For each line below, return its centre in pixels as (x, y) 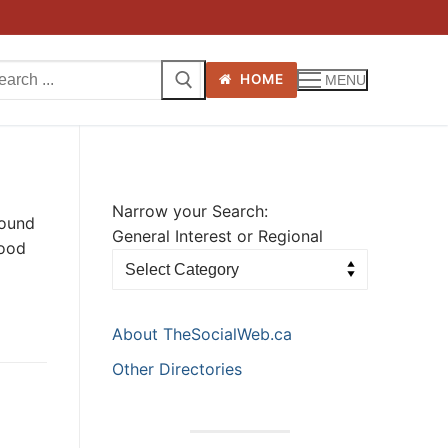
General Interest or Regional (217, 235)
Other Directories (177, 369)
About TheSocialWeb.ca (202, 334)
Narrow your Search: (190, 210)
